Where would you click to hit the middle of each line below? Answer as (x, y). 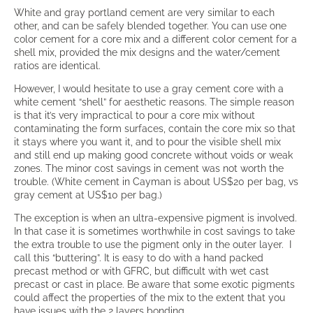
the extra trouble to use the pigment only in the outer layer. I (153, 244)
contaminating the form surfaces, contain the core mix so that (155, 128)
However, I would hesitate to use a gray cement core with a (149, 88)
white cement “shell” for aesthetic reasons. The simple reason (154, 102)
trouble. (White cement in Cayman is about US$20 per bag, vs (156, 181)
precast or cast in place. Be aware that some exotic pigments (154, 284)
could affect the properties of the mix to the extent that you (150, 297)
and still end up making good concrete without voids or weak (153, 155)
